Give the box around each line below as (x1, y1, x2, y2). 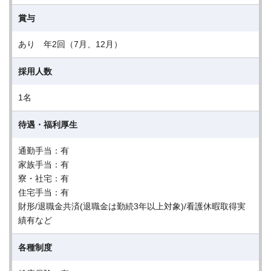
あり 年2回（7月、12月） (18, 39, 122, 49)
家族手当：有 (18, 160, 69, 169)
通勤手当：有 (18, 146, 69, 155)
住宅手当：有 (18, 188, 69, 197)
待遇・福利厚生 (18, 120, 77, 129)
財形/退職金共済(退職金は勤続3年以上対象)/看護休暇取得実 (18, 201, 246, 211)
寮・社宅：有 (18, 174, 69, 183)
